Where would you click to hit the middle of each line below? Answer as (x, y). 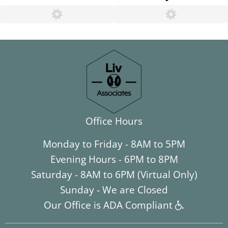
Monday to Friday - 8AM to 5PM (114, 144)
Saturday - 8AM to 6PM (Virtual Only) (114, 175)
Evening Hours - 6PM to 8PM (114, 160)
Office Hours (114, 121)
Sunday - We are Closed (114, 190)
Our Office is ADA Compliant (109, 205)
